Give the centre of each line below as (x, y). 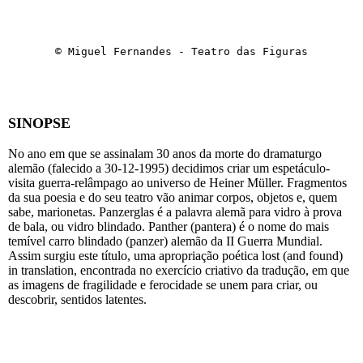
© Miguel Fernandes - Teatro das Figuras (181, 52)
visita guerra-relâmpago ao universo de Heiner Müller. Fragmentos (177, 183)
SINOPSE (39, 124)
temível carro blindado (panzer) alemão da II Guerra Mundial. (165, 241)
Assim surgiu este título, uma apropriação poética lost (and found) (175, 256)
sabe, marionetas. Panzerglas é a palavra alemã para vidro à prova (175, 212)
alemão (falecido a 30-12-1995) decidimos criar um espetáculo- (169, 169)
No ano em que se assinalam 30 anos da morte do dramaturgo (165, 154)
